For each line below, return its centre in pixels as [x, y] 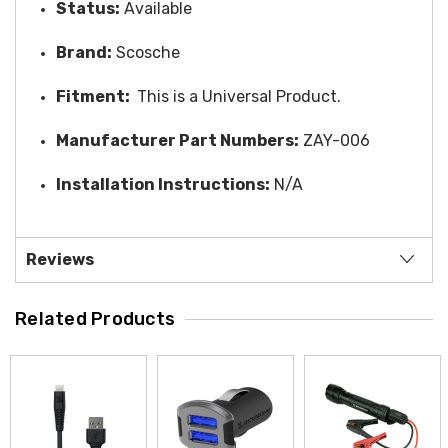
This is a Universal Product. [239, 96]
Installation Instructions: [163, 184]
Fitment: [93, 96]
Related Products [95, 318]
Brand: [84, 52]
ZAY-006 [336, 140]
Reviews [60, 259]
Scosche [146, 52]
